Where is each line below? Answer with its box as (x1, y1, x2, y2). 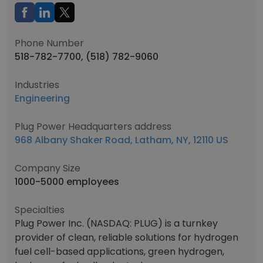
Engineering (15, 92, 70, 105)
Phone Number (15, 36, 84, 50)
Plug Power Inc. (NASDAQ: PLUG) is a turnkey (15, 217, 218, 230)
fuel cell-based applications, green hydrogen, (15, 245, 224, 258)
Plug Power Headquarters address (15, 120, 171, 133)
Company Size (15, 161, 80, 175)
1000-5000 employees (15, 175, 119, 188)
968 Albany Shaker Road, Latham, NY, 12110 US (15, 133, 228, 147)
